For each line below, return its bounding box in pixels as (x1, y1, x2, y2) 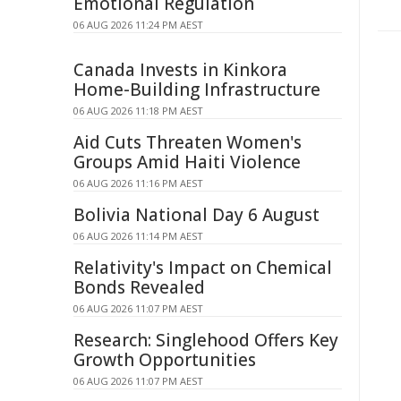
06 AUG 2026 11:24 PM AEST (73, 18, 203, 31)
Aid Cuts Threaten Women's (73, 131, 302, 154)
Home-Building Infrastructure (73, 78, 320, 101)
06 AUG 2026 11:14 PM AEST (73, 229, 203, 243)
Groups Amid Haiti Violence (73, 150, 301, 174)
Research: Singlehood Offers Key (73, 328, 338, 352)
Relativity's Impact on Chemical (73, 256, 332, 279)
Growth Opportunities (73, 348, 256, 371)
